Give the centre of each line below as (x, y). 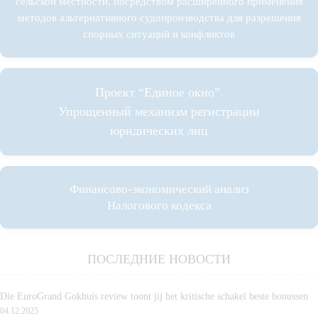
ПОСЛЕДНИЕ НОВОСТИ (159, 259)
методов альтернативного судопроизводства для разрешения (159, 18)
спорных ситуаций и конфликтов (159, 34)
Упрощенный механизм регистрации (159, 112)
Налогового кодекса (159, 206)
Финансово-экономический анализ (159, 190)
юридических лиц (159, 131)
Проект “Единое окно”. (159, 93)
